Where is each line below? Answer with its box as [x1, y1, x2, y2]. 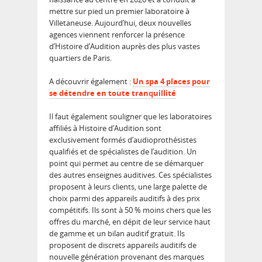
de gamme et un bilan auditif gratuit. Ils [49, 228, 185, 239]
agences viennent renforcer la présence [49, 29, 185, 40]
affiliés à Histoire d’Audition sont [49, 123, 161, 134]
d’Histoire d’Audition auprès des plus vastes [49, 41, 200, 52]
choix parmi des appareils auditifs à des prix [49, 193, 200, 204]
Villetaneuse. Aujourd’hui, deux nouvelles [49, 18, 191, 29]
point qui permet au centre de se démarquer [49, 158, 204, 169]
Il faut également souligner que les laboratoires [49, 111, 212, 122]
